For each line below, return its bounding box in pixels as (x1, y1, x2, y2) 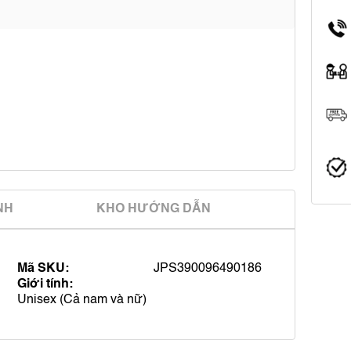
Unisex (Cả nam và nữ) (17, 294, 147, 306)
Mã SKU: (17, 262, 69, 275)
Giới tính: (17, 278, 73, 291)
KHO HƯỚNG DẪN (96, 203, 211, 215)
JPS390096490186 (154, 262, 262, 275)
